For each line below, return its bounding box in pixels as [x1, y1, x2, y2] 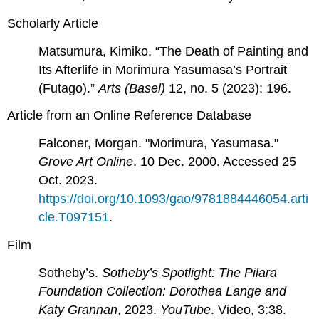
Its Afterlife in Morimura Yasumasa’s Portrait [38, 62, 288, 77]
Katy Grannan [38, 302, 118, 317]
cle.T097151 [38, 210, 110, 225]
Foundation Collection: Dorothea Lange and [38, 283, 287, 298]
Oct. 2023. [38, 173, 98, 188]
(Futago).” [38, 80, 99, 95]
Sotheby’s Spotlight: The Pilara [102, 265, 278, 280]
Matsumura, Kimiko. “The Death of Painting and [38, 43, 309, 58]
